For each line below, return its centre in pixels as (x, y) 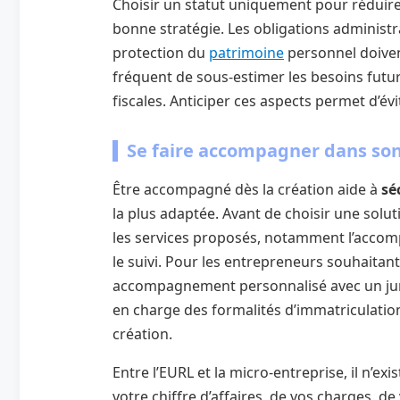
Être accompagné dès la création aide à (247, 189)
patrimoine (246, 52)
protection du (161, 52)
